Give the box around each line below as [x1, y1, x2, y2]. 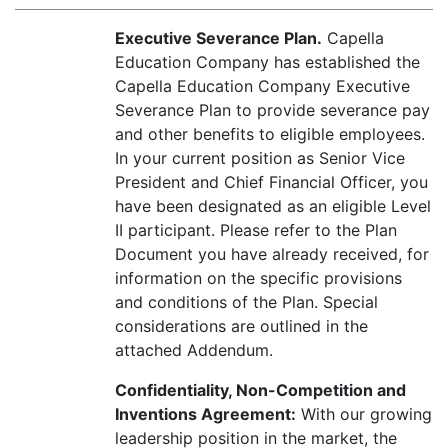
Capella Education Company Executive [115, 76, 410, 96]
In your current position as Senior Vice [115, 148, 405, 168]
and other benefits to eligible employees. [115, 124, 425, 144]
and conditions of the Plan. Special [115, 292, 378, 312]
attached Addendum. [115, 340, 273, 360]
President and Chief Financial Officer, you [115, 172, 428, 192]
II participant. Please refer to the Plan [115, 220, 397, 240]
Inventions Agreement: [115, 404, 296, 424]
